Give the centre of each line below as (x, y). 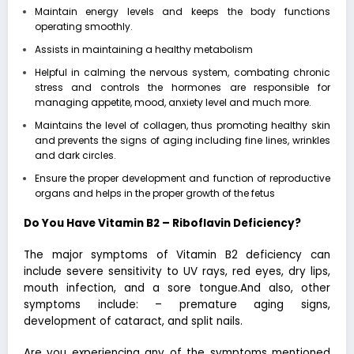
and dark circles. (75, 155)
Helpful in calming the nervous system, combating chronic (182, 72)
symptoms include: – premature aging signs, (177, 305)
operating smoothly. (83, 26)
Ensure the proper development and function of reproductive (182, 178)
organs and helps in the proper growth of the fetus (154, 193)
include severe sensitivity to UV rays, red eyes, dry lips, (177, 271)
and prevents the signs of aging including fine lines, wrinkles (182, 140)
